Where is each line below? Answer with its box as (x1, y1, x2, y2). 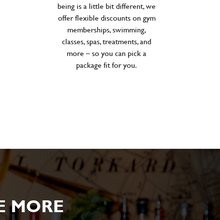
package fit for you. (76, 59, 137, 70)
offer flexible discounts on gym (57, 12, 156, 23)
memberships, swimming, (67, 24, 146, 35)
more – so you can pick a (67, 47, 146, 58)
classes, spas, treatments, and (62, 35, 151, 47)
